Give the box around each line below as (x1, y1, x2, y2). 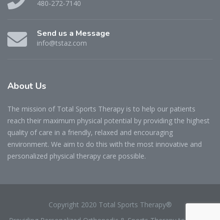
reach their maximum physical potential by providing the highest (7, 115, 210, 125)
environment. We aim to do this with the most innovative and (7, 139, 202, 149)
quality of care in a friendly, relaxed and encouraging (7, 127, 173, 137)
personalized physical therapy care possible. (7, 151, 146, 161)
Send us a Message (37, 28, 110, 39)
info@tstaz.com (37, 38, 87, 48)
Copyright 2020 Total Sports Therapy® (48, 199, 172, 209)
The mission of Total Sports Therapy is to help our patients (7, 104, 195, 113)
